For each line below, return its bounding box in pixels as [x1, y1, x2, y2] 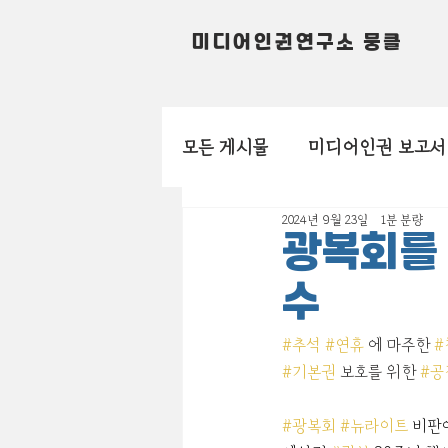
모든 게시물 [182, 136, 268, 158]
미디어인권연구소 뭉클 [192, 33, 403, 56]
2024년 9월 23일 [282, 211, 369, 228]
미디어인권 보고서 [308, 136, 446, 158]
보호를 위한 [336, 362, 420, 382]
